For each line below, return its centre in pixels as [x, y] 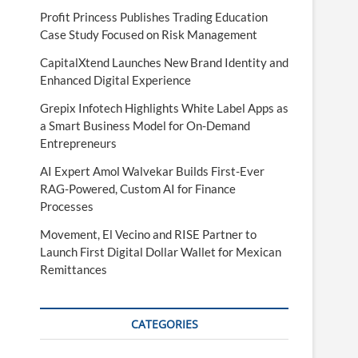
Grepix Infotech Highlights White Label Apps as [164, 108]
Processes [67, 206]
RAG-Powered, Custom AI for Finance [138, 189]
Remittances [74, 269]
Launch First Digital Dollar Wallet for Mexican [161, 252]
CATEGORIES [164, 324]
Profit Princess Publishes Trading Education [154, 17]
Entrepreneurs [78, 143]
